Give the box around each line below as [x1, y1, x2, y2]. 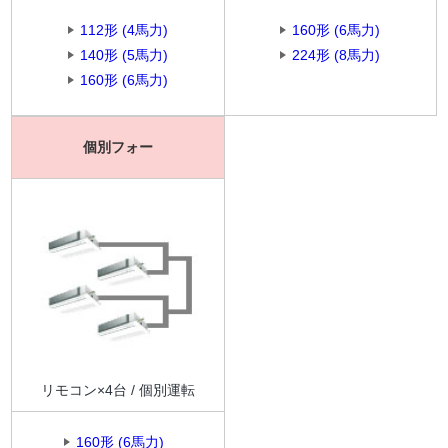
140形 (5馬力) [79, 46, 168, 63]
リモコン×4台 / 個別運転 [40, 382, 195, 399]
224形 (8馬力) [292, 46, 381, 63]
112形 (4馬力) [79, 21, 168, 38]
